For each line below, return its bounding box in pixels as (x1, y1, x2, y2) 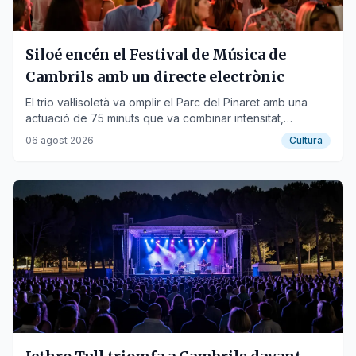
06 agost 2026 (25, 134, 94, 146)
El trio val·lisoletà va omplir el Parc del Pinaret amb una (25, 95, 308, 109)
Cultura (289, 134, 323, 146)
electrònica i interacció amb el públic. (25, 127, 220, 141)
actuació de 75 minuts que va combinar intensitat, (25, 111, 284, 125)
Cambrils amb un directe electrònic (25, 68, 284, 86)
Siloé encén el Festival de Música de (25, 45, 286, 64)
